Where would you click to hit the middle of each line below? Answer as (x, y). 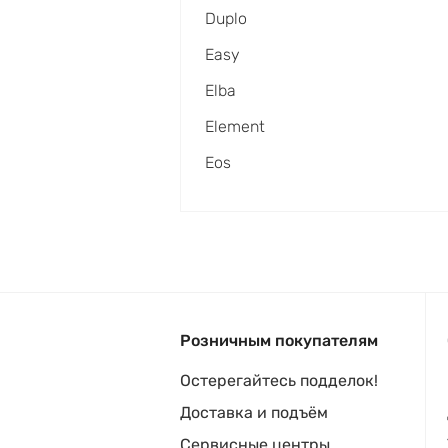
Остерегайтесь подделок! (279, 381)
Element (235, 127)
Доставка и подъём (254, 413)
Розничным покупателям (279, 341)
